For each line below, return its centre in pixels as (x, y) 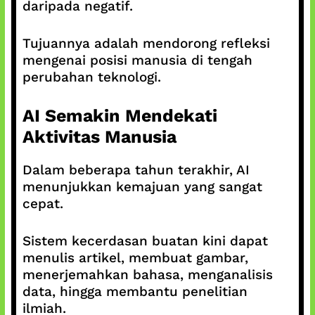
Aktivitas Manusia (99, 137)
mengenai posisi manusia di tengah (137, 60)
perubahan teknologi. (91, 77)
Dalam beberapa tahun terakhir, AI (136, 170)
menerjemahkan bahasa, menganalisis (147, 274)
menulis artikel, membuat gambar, (135, 257)
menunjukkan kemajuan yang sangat (142, 187)
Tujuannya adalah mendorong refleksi (146, 43)
